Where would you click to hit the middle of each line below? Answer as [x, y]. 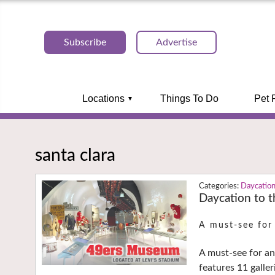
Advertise [176, 42]
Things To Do [189, 99]
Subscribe [85, 42]
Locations [103, 99]
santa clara [75, 155]
